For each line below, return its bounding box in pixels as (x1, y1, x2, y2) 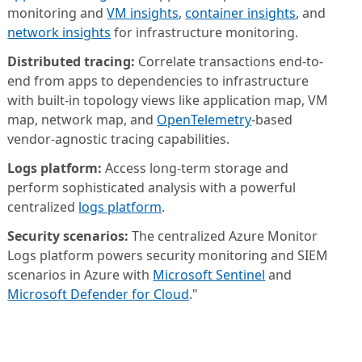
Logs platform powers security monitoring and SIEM (7, 246, 329, 264)
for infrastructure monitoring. (111, 23, 299, 41)
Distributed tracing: (7, 53, 136, 70)
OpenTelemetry (157, 111, 252, 128)
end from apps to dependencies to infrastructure (7, 72, 309, 90)
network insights (7, 23, 112, 41)
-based (251, 111, 293, 128)
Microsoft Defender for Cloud (7, 285, 190, 303)
